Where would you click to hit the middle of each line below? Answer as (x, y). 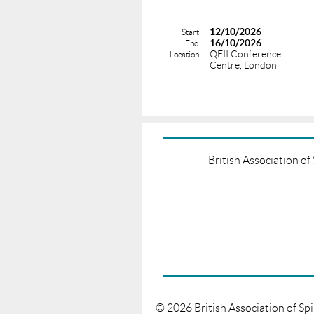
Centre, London (243, 65)
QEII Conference (245, 54)
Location (184, 54)
